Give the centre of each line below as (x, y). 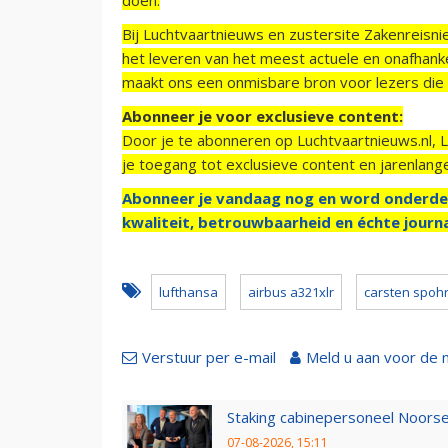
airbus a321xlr (291, 291)
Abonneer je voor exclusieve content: (262, 115)
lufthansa (188, 291)
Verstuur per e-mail (209, 356)
